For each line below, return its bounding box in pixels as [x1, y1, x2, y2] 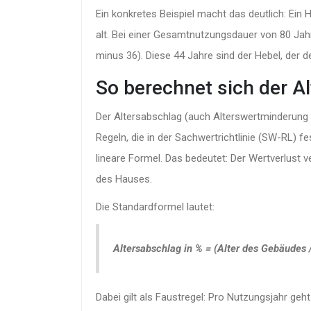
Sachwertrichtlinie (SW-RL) [175, 131, 296, 144]
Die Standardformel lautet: [96, 200, 215, 213]
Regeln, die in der [96, 131, 175, 144]
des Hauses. [96, 172, 152, 185]
